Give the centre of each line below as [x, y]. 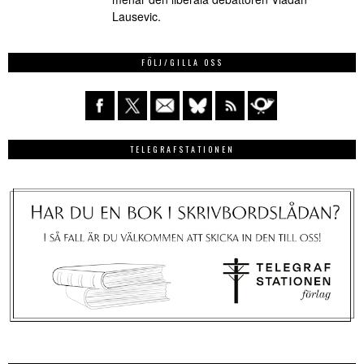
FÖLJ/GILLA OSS [182, 63]
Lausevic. [137, 17]
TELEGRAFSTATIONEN [182, 149]
